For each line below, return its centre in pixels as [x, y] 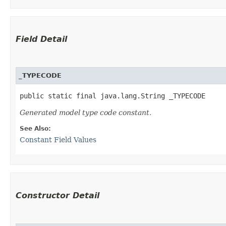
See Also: [35, 128]
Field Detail [41, 39]
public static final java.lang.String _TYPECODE [112, 96]
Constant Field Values [58, 139]
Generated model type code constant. [86, 112]
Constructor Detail [58, 195]
